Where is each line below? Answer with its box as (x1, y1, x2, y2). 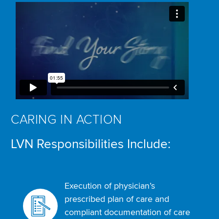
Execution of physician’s (64, 180, 155, 192)
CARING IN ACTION (11, 112, 122, 128)
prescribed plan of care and (64, 194, 169, 205)
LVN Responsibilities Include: (11, 136, 171, 153)
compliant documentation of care (64, 207, 190, 218)
